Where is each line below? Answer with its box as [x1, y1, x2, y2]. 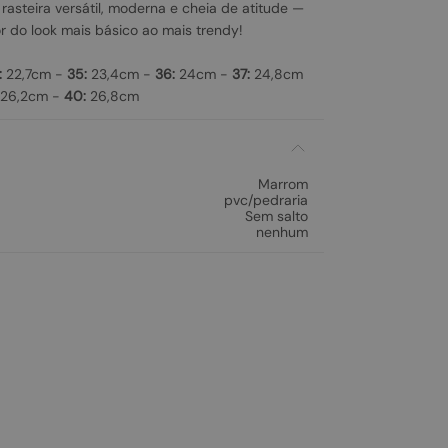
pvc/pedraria [224, 191, 308, 209]
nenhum [256, 223, 308, 241]
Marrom [258, 175, 308, 193]
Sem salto [245, 207, 308, 225]
